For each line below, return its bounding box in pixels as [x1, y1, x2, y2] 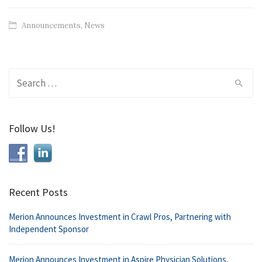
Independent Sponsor [9, 223, 89, 235]
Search [9, 69, 38, 82]
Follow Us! [9, 121, 56, 135]
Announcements [22, 20, 81, 30]
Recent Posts [9, 185, 68, 199]
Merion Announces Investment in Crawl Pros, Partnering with [9, 211, 231, 222]
